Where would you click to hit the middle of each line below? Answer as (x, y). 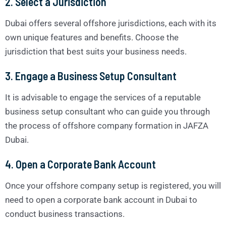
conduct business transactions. (65, 214)
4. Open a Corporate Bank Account (80, 164)
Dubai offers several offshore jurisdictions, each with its (111, 23)
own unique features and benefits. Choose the (92, 37)
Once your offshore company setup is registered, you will (113, 185)
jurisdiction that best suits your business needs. (96, 51)
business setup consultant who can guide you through (107, 111)
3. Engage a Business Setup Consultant (91, 75)
